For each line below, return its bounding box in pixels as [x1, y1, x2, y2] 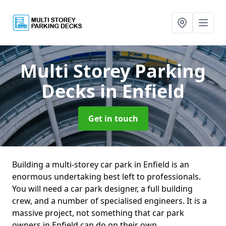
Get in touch [88, 113, 138, 124]
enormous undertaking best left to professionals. [12, 171, 201, 182]
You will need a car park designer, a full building [12, 183, 193, 194]
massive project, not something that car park [12, 207, 184, 218]
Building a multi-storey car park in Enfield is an [12, 159, 189, 170]
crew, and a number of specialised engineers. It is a [12, 195, 207, 206]
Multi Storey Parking [20, 59, 206, 83]
